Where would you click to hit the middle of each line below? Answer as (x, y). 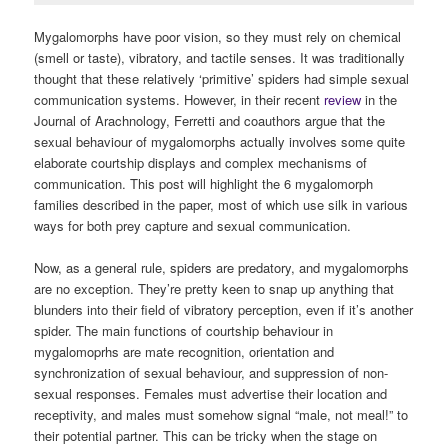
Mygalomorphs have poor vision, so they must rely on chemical (218, 36)
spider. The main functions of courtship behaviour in (184, 330)
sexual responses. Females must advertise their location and (211, 393)
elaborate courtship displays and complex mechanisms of (201, 162)
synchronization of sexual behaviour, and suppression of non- (211, 372)
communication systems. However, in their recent (179, 99)
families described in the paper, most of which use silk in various (221, 204)
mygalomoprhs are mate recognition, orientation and (184, 351)
